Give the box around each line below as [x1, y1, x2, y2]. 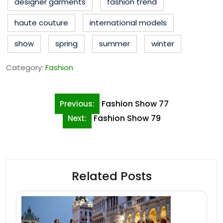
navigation [5, 108, 75, 126]
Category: [6, 62, 45, 73]
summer [99, 38, 130, 49]
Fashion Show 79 [93, 112, 161, 124]
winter [151, 38, 174, 49]
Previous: [59, 98, 95, 109]
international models [90, 17, 167, 28]
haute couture [14, 17, 68, 28]
